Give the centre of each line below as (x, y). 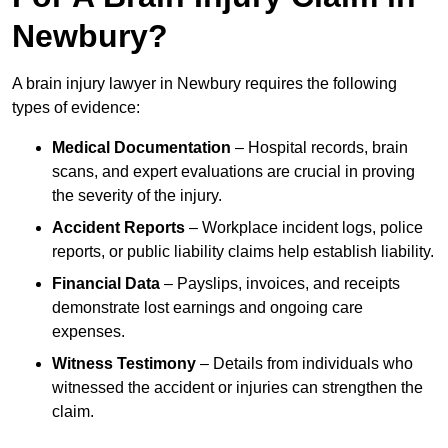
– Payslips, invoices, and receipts (280, 283)
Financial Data (106, 283)
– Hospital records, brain (319, 147)
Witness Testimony (124, 363)
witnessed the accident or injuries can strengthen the (237, 387)
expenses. (88, 331)
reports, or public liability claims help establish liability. (243, 251)
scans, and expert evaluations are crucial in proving (233, 171)
